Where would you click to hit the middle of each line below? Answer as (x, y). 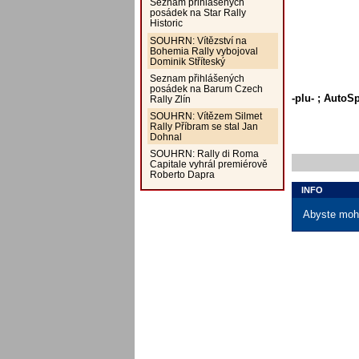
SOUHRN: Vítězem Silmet (206, 116)
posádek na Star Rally (198, 13)
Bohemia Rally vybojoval (204, 50)
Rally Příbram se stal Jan (204, 127)
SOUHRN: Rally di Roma (204, 154)
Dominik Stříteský (187, 61)
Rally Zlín (170, 99)
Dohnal (165, 137)
